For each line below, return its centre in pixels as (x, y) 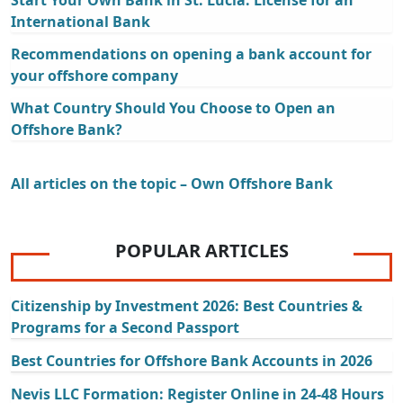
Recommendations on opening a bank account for (191, 54)
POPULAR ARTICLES (201, 250)
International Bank (81, 21)
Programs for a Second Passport (125, 327)
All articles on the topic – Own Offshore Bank (172, 183)
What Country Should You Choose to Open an (173, 107)
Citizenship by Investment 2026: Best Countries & (187, 305)
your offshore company (94, 75)
